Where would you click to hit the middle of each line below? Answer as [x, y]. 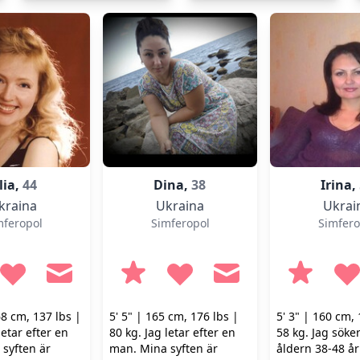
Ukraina [180, 206]
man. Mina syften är [164, 348]
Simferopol [180, 223]
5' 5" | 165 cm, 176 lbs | [174, 316]
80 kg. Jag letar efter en [172, 332]
